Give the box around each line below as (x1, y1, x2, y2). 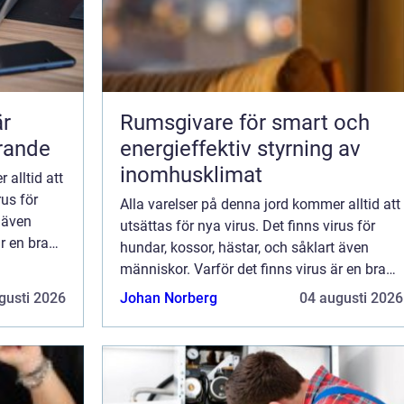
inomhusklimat (120, 161, 262, 188)
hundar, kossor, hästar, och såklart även (120, 238, 369, 256)
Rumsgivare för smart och (120, 109, 370, 135)
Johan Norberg (120, 289, 217, 307)
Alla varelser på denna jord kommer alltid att (120, 195, 400, 213)
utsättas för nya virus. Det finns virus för (120, 216, 375, 234)
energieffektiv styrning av (120, 135, 361, 161)
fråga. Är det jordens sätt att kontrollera (120, 281, 369, 299)
